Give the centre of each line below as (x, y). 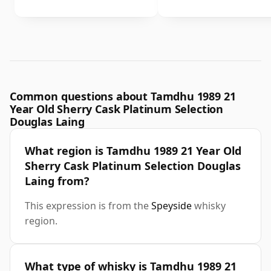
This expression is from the (88, 206)
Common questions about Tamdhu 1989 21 (123, 96)
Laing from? (57, 181)
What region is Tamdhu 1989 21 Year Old (133, 151)
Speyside (171, 206)
